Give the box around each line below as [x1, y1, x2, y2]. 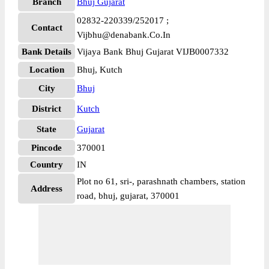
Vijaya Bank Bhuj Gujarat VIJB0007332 [77, 47, 229, 56]
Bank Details [22, 47, 71, 56]
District [32, 104, 61, 113]
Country [30, 160, 63, 169]
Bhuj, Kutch [77, 65, 122, 74]
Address [31, 184, 62, 193]
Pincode [31, 143, 62, 153]
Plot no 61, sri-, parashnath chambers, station [77, 177, 246, 186]
